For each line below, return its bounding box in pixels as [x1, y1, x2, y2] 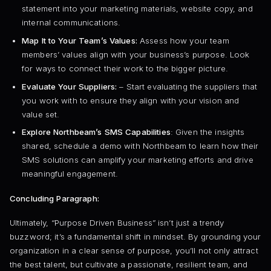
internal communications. [21, 18, 121, 28]
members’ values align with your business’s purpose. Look [21, 49, 250, 59]
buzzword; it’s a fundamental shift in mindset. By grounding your [10, 231, 261, 241]
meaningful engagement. [21, 169, 118, 179]
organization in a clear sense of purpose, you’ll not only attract [10, 245, 258, 255]
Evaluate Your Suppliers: [21, 81, 117, 91]
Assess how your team [137, 35, 229, 45]
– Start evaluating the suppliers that [117, 81, 258, 91]
